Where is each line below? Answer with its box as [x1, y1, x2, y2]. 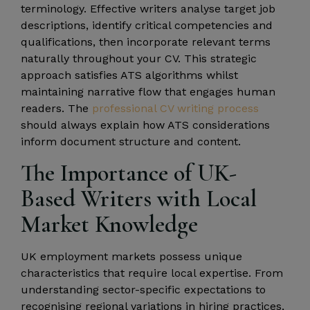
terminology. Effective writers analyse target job [21, 2, 275, 16]
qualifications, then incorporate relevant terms [21, 35, 271, 49]
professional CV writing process [92, 102, 259, 116]
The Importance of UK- [21, 158, 237, 188]
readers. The [21, 102, 92, 116]
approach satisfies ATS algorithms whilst [21, 69, 238, 82]
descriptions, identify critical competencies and [21, 19, 273, 33]
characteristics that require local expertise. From [21, 266, 283, 280]
